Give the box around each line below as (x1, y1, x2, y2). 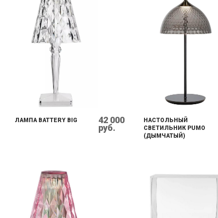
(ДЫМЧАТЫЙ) (144, 132, 185, 139)
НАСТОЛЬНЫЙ (144, 117, 188, 124)
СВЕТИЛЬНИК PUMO (144, 125, 205, 131)
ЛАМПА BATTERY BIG (15, 117, 77, 124)
